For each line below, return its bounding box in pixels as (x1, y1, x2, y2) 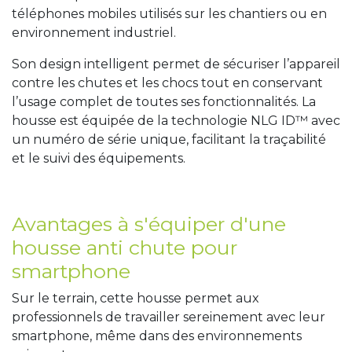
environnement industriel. (12, 25, 179, 40)
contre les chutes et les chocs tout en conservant (12, 75, 323, 90)
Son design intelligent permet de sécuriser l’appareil (12, 57, 340, 71)
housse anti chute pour (12, 236, 237, 259)
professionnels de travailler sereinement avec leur (12, 310, 325, 324)
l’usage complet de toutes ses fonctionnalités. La (12, 94, 316, 109)
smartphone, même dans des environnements (12, 328, 302, 343)
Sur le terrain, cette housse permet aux (12, 291, 259, 306)
